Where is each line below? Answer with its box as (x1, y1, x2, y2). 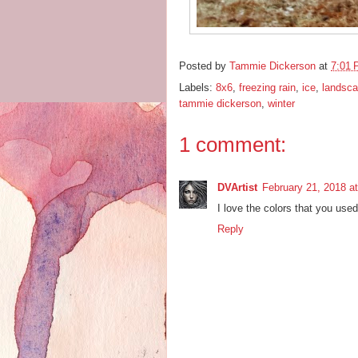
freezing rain (239, 82, 296, 93)
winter (268, 97, 295, 109)
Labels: (179, 82, 216, 93)
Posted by (179, 60, 229, 73)
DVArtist (217, 181, 257, 193)
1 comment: (179, 133, 286, 157)
